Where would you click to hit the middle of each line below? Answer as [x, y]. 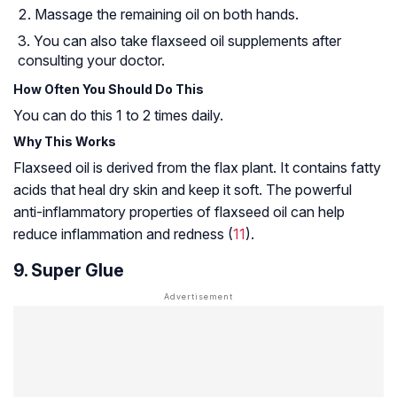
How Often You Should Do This [109, 90]
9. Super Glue [69, 271]
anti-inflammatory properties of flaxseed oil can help [179, 212]
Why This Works [65, 142]
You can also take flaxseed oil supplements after [187, 41]
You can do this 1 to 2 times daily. [118, 116]
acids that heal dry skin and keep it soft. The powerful [183, 190]
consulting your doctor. [91, 61]
